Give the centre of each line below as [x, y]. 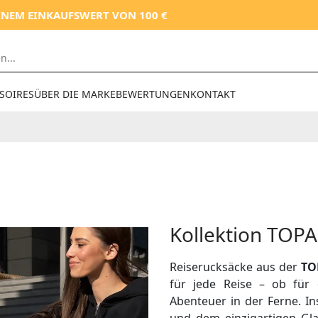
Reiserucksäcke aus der [235, 267]
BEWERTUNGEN [153, 94]
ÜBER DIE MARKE [75, 94]
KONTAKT [213, 94]
